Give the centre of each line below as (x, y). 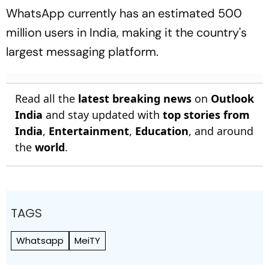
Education (162, 131)
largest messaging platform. (82, 51)
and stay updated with (103, 114)
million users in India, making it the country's (126, 32)
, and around (221, 131)
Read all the (47, 98)
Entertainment (89, 131)
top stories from (206, 114)
